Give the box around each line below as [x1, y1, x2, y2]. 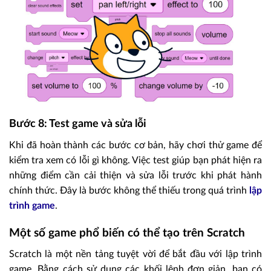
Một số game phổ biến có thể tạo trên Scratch [9, 227, 245, 239]
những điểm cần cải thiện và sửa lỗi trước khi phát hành [9, 171, 262, 181]
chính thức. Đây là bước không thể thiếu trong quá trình [9, 186, 249, 196]
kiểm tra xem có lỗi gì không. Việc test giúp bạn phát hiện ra [9, 155, 262, 166]
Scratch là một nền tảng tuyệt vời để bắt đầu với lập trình [9, 249, 262, 259]
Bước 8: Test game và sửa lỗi [9, 119, 146, 130]
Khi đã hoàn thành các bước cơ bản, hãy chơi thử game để [9, 140, 262, 151]
